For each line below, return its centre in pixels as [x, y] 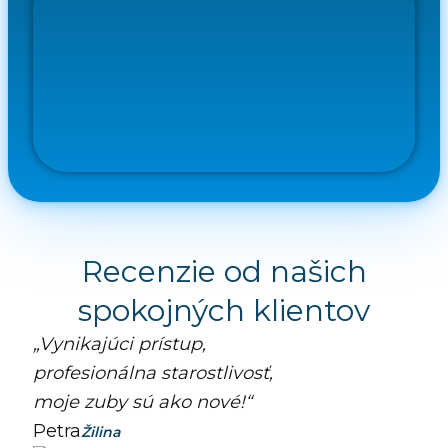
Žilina [100, 432]
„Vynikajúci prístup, [119, 344]
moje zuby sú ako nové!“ [142, 402]
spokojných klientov [224, 311]
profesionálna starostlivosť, [152, 373]
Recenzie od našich [224, 272]
